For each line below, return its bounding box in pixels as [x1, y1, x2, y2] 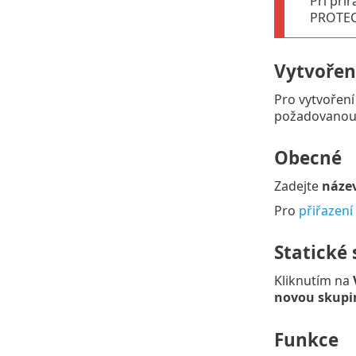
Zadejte [273, 177, 322, 195]
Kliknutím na [273, 272, 353, 290]
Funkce [273, 327, 339, 352]
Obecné [273, 145, 342, 171]
